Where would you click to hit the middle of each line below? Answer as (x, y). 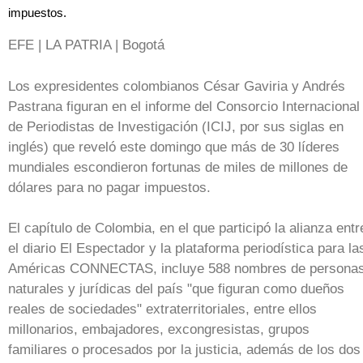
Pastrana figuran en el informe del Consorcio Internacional (184, 106)
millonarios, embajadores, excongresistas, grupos (159, 330)
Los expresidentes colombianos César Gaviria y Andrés (177, 86)
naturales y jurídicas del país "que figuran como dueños (176, 289)
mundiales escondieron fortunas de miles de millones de (178, 167)
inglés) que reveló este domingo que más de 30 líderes (174, 147)
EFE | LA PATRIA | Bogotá (86, 45)
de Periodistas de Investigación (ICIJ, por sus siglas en (176, 126)
